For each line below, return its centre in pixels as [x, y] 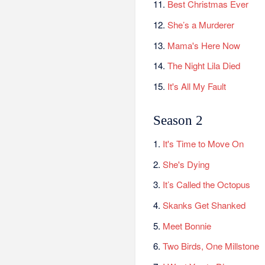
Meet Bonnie [187, 225]
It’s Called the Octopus [207, 185]
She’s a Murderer [201, 24]
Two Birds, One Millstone [211, 246]
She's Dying [186, 164]
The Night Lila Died [204, 66]
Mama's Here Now [204, 45]
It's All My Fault [197, 86]
